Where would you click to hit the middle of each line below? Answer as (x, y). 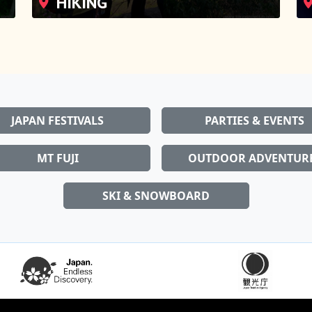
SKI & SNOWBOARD (156, 178)
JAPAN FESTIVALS (57, 102)
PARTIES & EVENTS (255, 102)
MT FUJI (57, 140)
